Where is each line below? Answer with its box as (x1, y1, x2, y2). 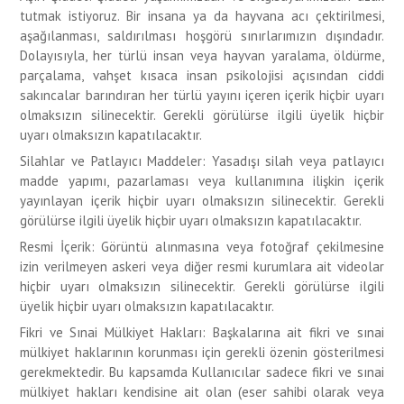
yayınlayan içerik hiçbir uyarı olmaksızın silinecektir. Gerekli (20, 192, 384, 209)
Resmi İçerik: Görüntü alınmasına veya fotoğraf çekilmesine (20, 238, 384, 255)
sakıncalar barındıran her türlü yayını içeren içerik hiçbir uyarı (20, 87, 384, 104)
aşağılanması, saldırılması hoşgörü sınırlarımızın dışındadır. (20, 27, 384, 44)
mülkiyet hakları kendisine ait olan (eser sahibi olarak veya (20, 383, 384, 400)
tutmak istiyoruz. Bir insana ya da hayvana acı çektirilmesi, (20, 7, 384, 24)
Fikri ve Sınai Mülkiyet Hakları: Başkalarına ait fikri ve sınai (20, 324, 384, 341)
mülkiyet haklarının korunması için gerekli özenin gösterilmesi (20, 344, 384, 361)
